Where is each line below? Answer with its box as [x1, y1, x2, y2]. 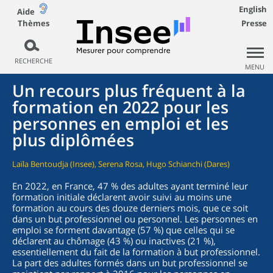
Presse [241, 18, 267, 29]
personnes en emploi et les [12, 112, 229, 135]
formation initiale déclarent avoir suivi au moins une [12, 191, 232, 203]
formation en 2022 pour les [12, 96, 229, 118]
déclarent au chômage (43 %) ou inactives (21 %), [12, 235, 216, 247]
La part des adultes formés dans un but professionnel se [12, 257, 247, 269]
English [239, 4, 267, 15]
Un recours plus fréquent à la [12, 79, 246, 102]
